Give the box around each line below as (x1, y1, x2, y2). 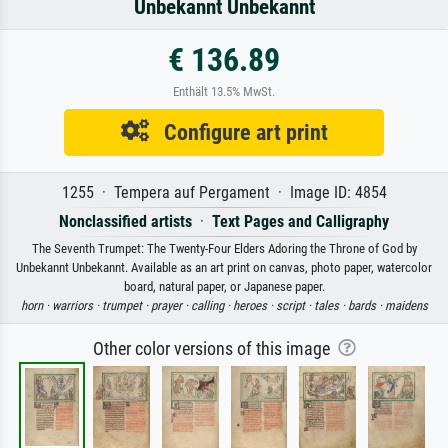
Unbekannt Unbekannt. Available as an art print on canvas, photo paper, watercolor (16, 259, 432, 275)
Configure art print (148, 118, 328, 145)
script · (275, 297, 314, 313)
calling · (190, 297, 233, 313)
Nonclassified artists (59, 211, 192, 231)
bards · (347, 297, 385, 313)
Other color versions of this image (92, 338, 338, 359)
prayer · (150, 297, 191, 313)
